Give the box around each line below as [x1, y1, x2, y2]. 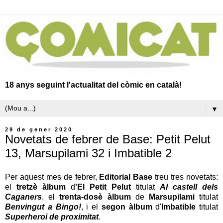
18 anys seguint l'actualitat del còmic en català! [5, 80, 182, 89]
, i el [81, 202, 102, 211]
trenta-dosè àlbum [59, 192, 131, 201]
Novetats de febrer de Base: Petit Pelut [5, 132, 211, 146]
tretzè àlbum [16, 182, 66, 191]
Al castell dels [160, 182, 218, 191]
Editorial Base [99, 172, 153, 181]
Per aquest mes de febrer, [5, 172, 100, 181]
